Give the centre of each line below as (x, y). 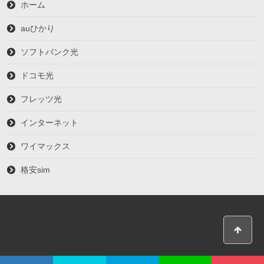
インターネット (50, 122)
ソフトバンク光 (50, 52)
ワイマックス (46, 146)
